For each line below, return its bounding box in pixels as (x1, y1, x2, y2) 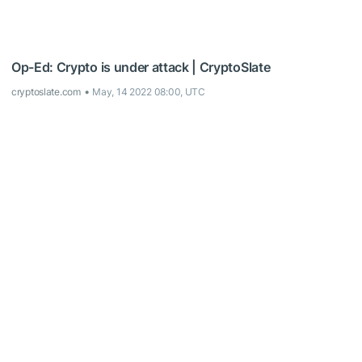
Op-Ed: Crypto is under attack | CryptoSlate (11, 58, 271, 75)
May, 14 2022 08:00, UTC (92, 85, 205, 98)
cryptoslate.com (11, 85, 81, 98)
